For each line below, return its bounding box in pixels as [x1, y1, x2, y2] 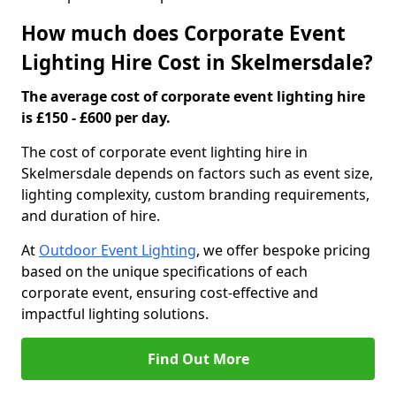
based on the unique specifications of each [21, 262, 308, 281]
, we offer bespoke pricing [196, 240, 370, 260]
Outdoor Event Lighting [39, 240, 196, 260]
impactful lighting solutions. [21, 304, 209, 324]
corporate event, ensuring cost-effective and [21, 283, 318, 302]
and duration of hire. [21, 206, 160, 225]
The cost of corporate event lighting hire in [21, 142, 308, 162]
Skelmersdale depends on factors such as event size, [21, 164, 373, 183]
